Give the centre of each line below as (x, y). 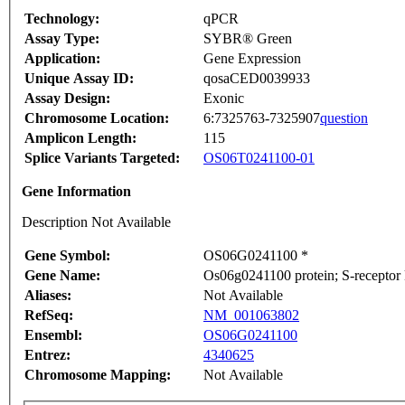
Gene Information (76, 192)
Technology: (62, 19)
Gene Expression (252, 59)
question (344, 118)
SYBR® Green (248, 39)
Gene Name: (62, 276)
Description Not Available (96, 222)
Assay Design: (67, 99)
